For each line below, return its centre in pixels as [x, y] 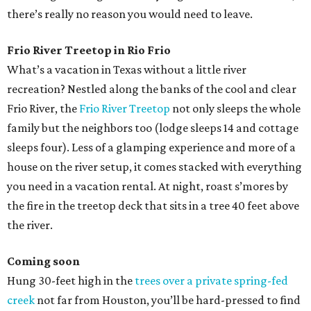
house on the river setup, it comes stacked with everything [154, 167]
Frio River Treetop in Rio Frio [89, 50]
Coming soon [43, 261]
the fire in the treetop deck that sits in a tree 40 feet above [153, 206]
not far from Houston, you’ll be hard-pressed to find [168, 300]
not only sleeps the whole [235, 109]
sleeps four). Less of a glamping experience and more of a [151, 148]
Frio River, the [43, 109]
